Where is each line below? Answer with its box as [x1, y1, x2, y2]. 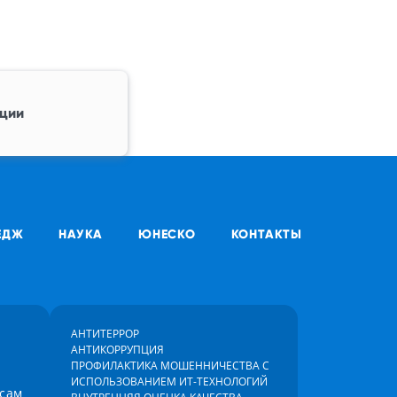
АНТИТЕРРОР [71, 326, 139, 341]
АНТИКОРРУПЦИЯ [71, 342, 164, 357]
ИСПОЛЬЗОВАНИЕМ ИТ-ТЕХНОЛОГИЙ [71, 374, 268, 389]
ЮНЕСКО [137, 226, 196, 242]
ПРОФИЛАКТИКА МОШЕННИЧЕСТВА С [71, 358, 269, 373]
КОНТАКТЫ [230, 226, 302, 242]
